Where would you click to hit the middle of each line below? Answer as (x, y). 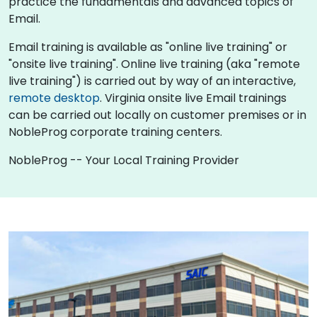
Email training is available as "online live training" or (148, 47)
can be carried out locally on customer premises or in (157, 115)
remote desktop (54, 98)
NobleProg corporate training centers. (115, 132)
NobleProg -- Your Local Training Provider (124, 160)
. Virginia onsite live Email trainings (193, 98)
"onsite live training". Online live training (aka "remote (154, 64)
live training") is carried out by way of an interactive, (152, 81)
